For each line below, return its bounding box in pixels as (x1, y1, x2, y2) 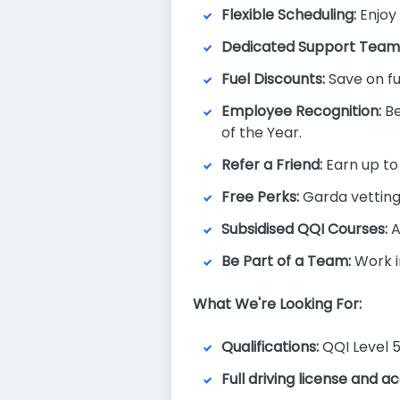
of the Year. (221, 122, 302, 143)
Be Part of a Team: (221, 251, 351, 271)
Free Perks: (221, 187, 299, 207)
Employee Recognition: (221, 101, 381, 121)
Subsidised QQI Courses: (221, 219, 387, 239)
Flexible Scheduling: (221, 4, 356, 25)
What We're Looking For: (193, 294, 362, 314)
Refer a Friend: (221, 154, 322, 175)
